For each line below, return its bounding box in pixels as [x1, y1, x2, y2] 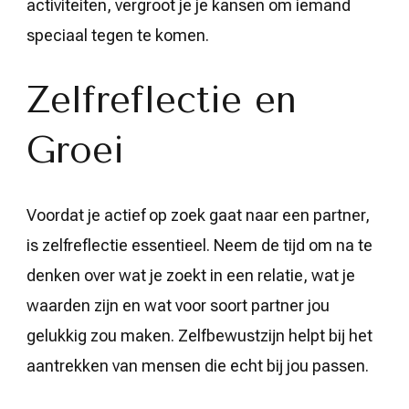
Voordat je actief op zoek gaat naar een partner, [26, 205, 370, 225]
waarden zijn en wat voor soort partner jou [26, 296, 330, 315]
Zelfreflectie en [26, 79, 297, 121]
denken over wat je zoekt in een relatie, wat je [26, 266, 355, 285]
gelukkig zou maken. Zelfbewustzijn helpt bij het [26, 326, 372, 345]
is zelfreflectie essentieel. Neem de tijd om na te [26, 236, 372, 255]
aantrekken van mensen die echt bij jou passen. [26, 356, 369, 375]
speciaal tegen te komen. [26, 26, 209, 45]
